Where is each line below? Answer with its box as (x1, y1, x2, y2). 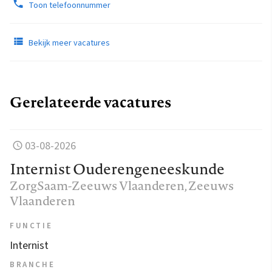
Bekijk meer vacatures (27, 36, 110, 49)
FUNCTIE (10, 220, 53, 231)
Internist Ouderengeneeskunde (10, 158, 225, 179)
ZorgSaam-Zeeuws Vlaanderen (10, 176, 185, 194)
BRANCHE (10, 259, 55, 270)
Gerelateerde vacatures (10, 91, 171, 112)
